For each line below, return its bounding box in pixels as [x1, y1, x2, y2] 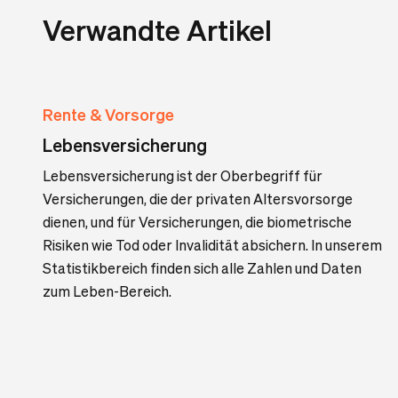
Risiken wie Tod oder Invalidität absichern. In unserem [43, 235, 382, 254]
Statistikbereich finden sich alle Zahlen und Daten [43, 259, 362, 277]
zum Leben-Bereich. [43, 282, 171, 300]
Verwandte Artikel [43, 12, 272, 47]
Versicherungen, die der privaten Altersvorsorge [43, 189, 353, 208]
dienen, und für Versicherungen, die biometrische [43, 212, 352, 231]
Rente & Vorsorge [43, 104, 174, 124]
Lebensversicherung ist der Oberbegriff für [43, 166, 322, 185]
